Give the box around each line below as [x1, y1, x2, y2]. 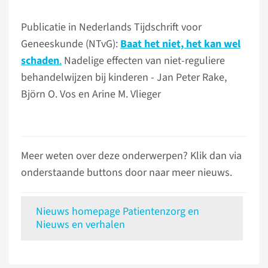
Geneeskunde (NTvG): [21, 36, 120, 51]
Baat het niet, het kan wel [120, 36, 240, 51]
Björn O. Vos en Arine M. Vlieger [21, 87, 161, 102]
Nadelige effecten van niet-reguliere [62, 53, 225, 68]
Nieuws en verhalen [36, 217, 125, 232]
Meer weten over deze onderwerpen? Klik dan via [21, 148, 242, 163]
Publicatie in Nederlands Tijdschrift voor [21, 20, 202, 35]
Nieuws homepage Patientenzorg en [36, 204, 199, 219]
